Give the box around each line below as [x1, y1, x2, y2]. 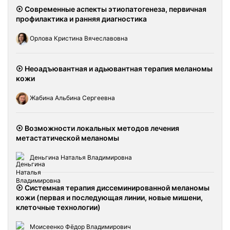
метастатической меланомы [16, 133, 119, 142]
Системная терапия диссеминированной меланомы [23, 183, 209, 192]
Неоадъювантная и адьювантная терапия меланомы [23, 64, 213, 73]
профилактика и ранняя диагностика [16, 14, 147, 23]
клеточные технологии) [16, 203, 101, 212]
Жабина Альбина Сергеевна [28, 94, 115, 102]
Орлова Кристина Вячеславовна [28, 34, 128, 43]
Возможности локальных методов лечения [23, 124, 179, 132]
